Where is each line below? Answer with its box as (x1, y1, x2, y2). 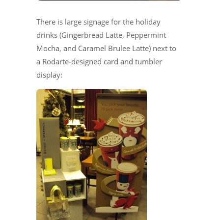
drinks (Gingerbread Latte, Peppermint (36, 29, 166, 40)
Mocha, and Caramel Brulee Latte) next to (36, 43, 176, 53)
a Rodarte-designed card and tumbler (36, 56, 162, 66)
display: (36, 69, 62, 80)
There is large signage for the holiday (36, 16, 161, 27)
